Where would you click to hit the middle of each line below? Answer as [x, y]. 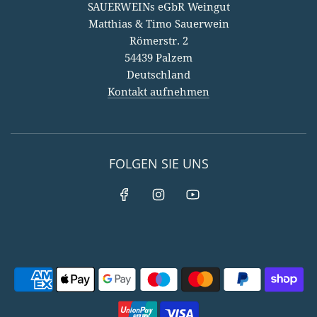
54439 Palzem [158, 58]
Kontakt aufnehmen [158, 92]
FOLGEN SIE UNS [158, 163]
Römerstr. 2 [158, 41]
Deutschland [158, 75]
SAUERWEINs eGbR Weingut [158, 7]
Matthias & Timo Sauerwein [158, 24]
